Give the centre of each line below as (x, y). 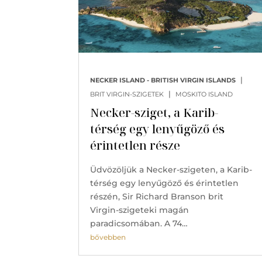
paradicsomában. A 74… (139, 223)
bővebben (108, 237)
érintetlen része (135, 145)
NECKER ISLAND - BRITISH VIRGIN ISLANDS (163, 80)
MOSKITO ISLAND (204, 94)
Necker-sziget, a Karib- (154, 112)
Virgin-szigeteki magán (140, 210)
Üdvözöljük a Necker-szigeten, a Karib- (171, 169)
